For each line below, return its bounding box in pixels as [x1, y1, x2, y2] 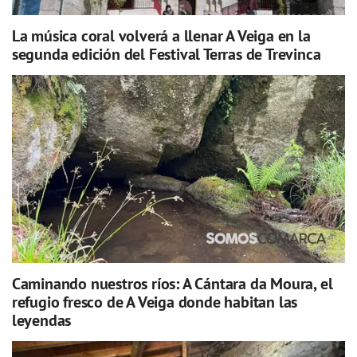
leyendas [11, 309, 72, 331]
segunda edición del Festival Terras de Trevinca [11, 43, 321, 65]
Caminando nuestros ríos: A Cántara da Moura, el [11, 273, 333, 294]
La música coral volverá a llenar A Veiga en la [11, 25, 311, 46]
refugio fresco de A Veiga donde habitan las [11, 291, 298, 312]
